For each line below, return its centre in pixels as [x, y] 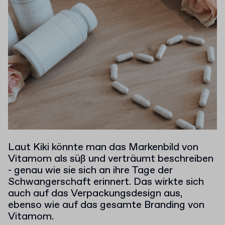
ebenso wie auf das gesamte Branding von [106, 205]
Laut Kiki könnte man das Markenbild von [103, 147]
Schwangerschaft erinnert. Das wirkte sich [106, 182]
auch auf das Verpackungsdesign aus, [95, 193]
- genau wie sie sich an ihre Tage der [90, 170]
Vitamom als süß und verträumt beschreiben [111, 159]
